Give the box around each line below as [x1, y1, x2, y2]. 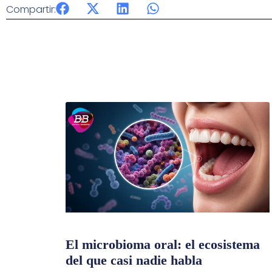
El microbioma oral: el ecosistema [65, 236, 260, 252]
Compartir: [6, 2, 56, 16]
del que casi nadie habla [65, 252, 202, 268]
